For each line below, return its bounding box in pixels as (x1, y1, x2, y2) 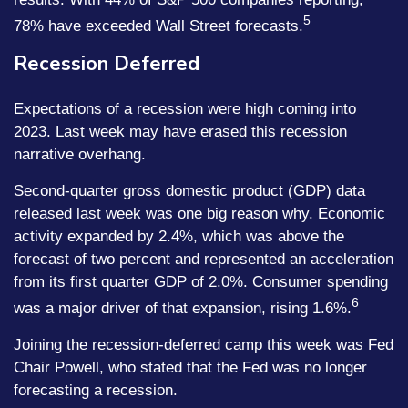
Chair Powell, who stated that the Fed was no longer (14, 358, 367, 376)
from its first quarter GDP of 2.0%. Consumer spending (14, 273, 388, 291)
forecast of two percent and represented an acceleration (14, 250, 393, 269)
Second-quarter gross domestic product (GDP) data (14, 182, 365, 200)
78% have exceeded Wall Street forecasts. (14, 16, 303, 35)
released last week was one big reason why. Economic (14, 205, 385, 223)
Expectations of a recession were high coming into (14, 100, 356, 118)
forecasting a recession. (14, 381, 178, 399)
